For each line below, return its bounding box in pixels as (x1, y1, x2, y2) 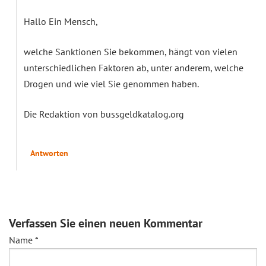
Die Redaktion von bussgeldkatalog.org (24, 107, 184, 120)
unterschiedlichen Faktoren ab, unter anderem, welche (24, 61, 243, 74)
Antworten (30, 147, 68, 159)
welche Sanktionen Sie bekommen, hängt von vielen (24, 45, 237, 58)
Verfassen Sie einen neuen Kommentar (9, 215, 202, 231)
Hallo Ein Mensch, (24, 15, 98, 27)
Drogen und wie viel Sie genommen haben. (24, 77, 199, 90)
